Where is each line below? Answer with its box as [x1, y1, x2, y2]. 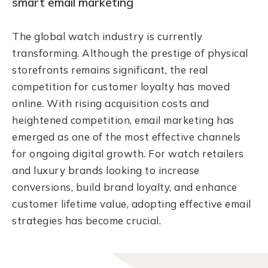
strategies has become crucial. [12, 214, 162, 227]
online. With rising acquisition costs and [12, 97, 209, 109]
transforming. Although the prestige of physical [12, 47, 248, 59]
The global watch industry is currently [12, 30, 203, 42]
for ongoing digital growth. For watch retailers [12, 147, 244, 160]
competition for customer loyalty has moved [12, 80, 230, 93]
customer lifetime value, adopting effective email [12, 197, 251, 210]
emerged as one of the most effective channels [12, 130, 241, 143]
